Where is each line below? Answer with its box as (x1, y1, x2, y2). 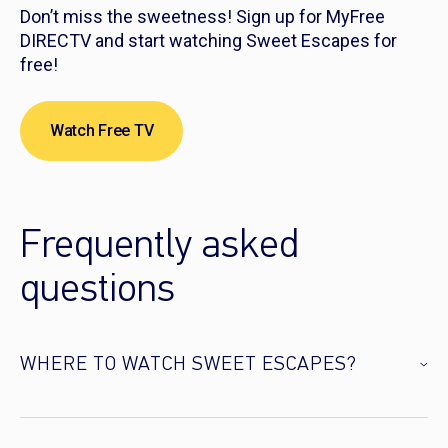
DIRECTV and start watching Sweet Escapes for (20, 30, 397, 52)
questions (20, 271, 175, 312)
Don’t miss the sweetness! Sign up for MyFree (20, 6, 385, 28)
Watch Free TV (50, 121, 154, 141)
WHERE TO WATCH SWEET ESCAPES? (20, 355, 357, 376)
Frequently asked (20, 227, 299, 268)
